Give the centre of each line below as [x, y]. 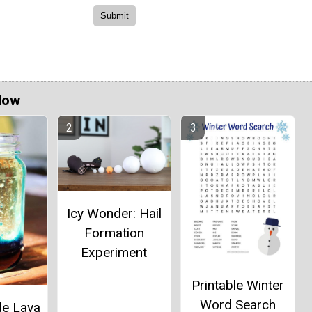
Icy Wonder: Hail [114, 214]
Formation [114, 233]
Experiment [114, 253]
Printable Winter [237, 285]
